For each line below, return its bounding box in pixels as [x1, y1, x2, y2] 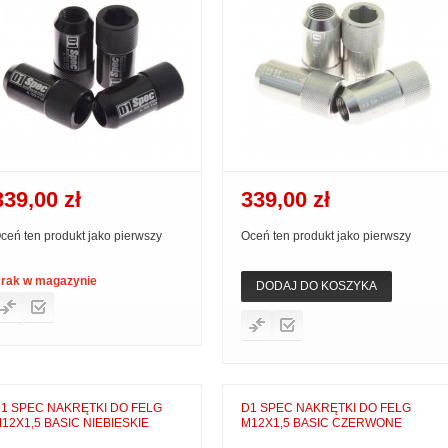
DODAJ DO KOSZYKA [256, 279, 377, 293]
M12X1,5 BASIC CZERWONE [241, 416, 402, 430]
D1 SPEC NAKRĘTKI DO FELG [241, 401, 411, 415]
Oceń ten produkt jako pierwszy [241, 229, 411, 243]
